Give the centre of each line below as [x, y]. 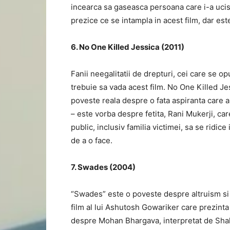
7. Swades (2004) [103, 167]
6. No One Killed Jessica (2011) [128, 47]
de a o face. [92, 140]
